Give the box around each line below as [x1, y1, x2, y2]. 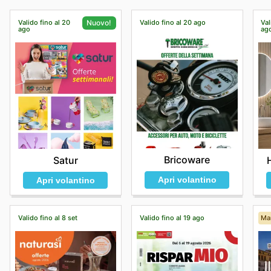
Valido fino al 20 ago [139, 18, 206, 27]
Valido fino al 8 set [18, 213, 77, 222]
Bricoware [164, 153, 211, 166]
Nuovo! [87, 18, 112, 27]
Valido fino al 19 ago [139, 213, 204, 222]
